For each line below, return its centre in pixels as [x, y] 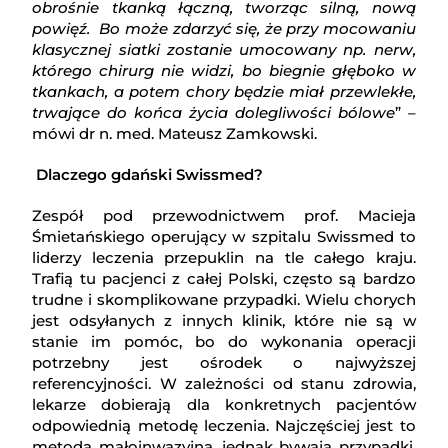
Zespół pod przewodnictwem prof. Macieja [224, 216]
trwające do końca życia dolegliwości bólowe [213, 113]
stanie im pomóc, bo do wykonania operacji [224, 342]
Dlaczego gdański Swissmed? [150, 175]
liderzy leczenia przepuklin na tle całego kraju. [224, 258]
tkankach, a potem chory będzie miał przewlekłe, [224, 92]
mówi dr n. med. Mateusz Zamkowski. [175, 134]
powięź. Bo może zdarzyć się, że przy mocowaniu [224, 29]
